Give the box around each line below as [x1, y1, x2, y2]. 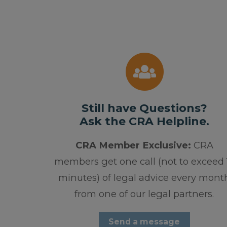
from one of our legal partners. [74, 188, 214, 200]
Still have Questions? [81, 101, 207, 116]
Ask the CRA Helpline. [79, 115, 209, 129]
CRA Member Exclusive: [75, 139, 191, 152]
